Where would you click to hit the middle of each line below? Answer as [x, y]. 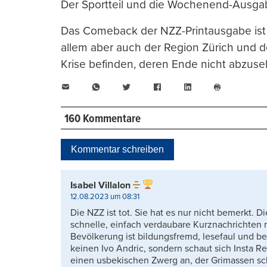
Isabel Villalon [100, 185]
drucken [230, 105]
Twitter [145, 87]
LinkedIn [209, 87]
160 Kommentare [102, 119]
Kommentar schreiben [117, 149]
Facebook [182, 87]
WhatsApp [122, 87]
